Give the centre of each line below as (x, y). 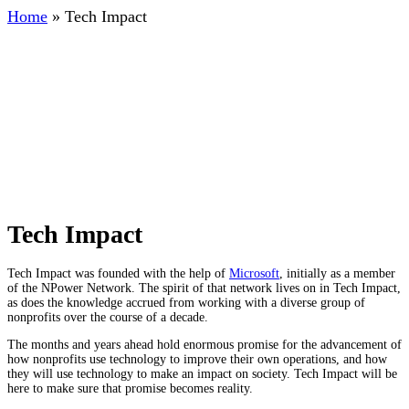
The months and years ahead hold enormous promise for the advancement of (204, 344)
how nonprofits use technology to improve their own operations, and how (197, 359)
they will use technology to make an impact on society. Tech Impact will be (202, 373)
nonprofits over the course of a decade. (108, 317)
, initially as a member (337, 273)
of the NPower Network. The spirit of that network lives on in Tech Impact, (204, 288)
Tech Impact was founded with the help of (118, 273)
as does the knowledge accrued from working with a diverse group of (186, 302)
